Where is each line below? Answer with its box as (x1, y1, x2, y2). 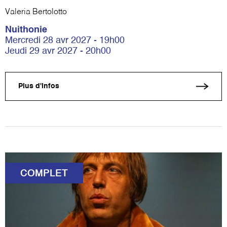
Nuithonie (5, 25, 47, 34)
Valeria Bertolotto (5, 8, 67, 16)
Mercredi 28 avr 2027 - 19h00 (5, 35, 125, 45)
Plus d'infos (18, 83, 59, 90)
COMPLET (20, 169, 68, 178)
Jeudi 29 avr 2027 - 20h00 (5, 46, 111, 56)
